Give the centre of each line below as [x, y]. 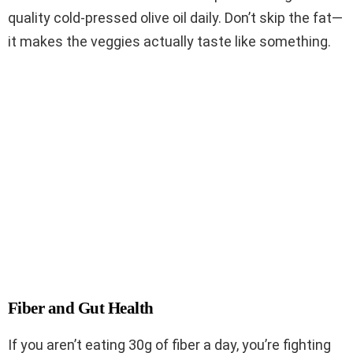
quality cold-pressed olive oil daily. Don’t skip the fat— [175, 18]
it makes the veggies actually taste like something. [169, 42]
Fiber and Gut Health [81, 308]
